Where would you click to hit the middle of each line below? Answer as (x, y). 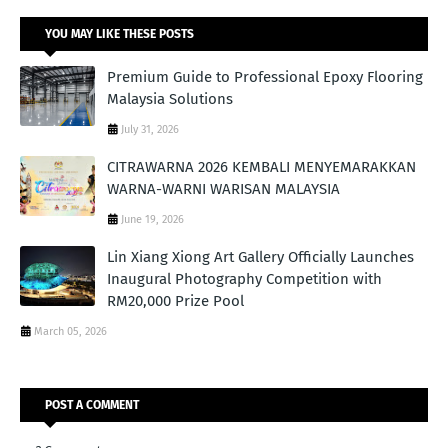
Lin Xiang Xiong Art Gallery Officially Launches (260, 257)
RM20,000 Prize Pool (175, 301)
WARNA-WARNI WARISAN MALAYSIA (223, 189)
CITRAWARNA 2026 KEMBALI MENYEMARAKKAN (261, 167)
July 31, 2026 (150, 130)
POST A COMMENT (92, 405)
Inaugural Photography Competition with (244, 279)
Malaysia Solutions (170, 99)
